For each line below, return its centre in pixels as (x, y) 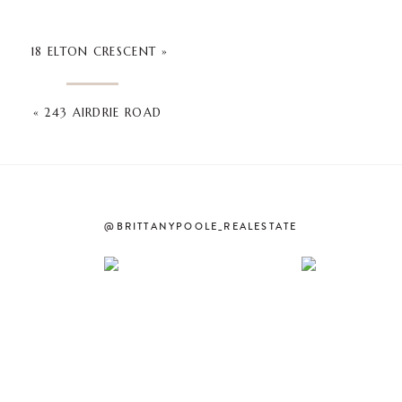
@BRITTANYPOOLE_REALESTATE (201, 227)
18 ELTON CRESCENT (94, 52)
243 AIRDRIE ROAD (103, 113)
